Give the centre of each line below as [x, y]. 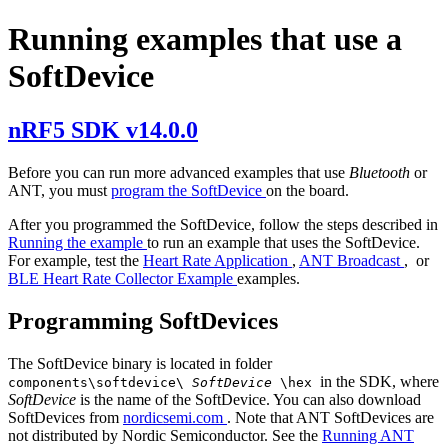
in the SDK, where [379, 381]
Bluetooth [381, 172]
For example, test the [75, 260]
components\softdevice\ [100, 382]
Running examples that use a [205, 39]
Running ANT [368, 435]
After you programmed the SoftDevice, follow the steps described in [223, 224]
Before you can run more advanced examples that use [178, 172]
